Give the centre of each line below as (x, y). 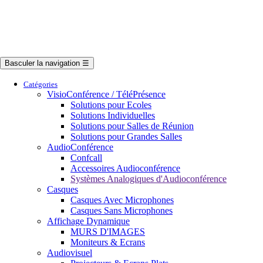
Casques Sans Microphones (122, 210)
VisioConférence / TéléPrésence (106, 94)
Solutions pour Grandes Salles (126, 136)
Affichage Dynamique (88, 221)
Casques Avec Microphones (122, 200)
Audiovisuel (70, 252)
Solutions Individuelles (113, 115)
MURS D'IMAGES (108, 231)
